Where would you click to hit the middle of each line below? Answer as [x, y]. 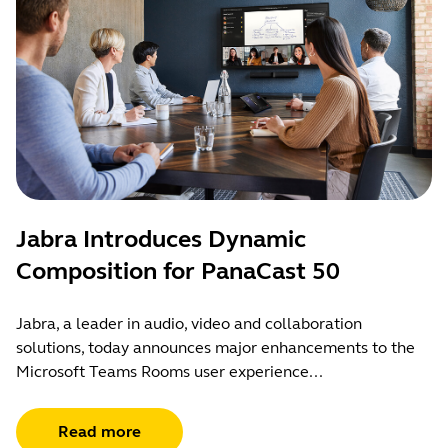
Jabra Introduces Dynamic [161, 239]
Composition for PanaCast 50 [178, 271]
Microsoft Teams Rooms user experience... [169, 371]
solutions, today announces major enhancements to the [215, 347]
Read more [99, 431]
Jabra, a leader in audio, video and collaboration [189, 323]
